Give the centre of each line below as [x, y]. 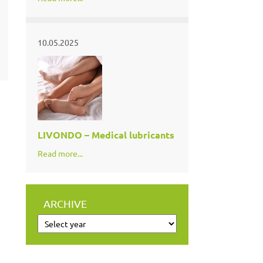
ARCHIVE [65, 203]
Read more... [60, 153]
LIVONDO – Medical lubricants [106, 134]
